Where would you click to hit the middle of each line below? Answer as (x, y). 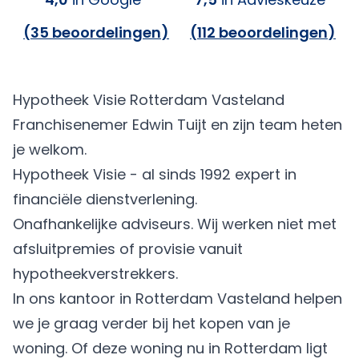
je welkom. (50, 149)
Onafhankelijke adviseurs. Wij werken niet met (175, 224)
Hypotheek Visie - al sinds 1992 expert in (155, 174)
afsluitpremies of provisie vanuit (128, 249)
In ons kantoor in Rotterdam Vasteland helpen (177, 298)
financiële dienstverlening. (105, 199)
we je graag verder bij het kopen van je (151, 323)
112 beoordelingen (262, 32)
